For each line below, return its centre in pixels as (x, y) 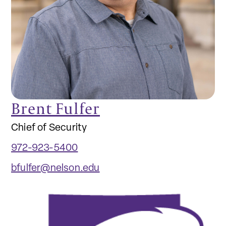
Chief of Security (49, 128)
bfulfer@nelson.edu (55, 168)
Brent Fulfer (55, 108)
